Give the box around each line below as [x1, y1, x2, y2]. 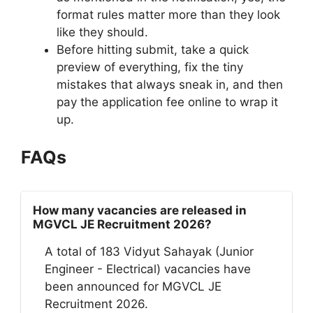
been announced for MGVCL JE [45, 279, 221, 293]
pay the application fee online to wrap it [57, 95, 278, 109]
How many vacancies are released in [33, 203, 247, 217]
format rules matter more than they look [57, 8, 280, 22]
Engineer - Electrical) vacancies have [45, 261, 251, 276]
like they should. [57, 25, 148, 39]
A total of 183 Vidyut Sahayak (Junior [45, 244, 254, 259]
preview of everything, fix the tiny [57, 60, 243, 74]
